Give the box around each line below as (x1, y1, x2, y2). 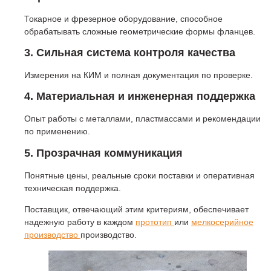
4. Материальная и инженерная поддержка (24, 90, 255, 103)
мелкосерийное (191, 217, 253, 227)
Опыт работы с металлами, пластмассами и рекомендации (24, 114, 261, 124)
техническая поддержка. (24, 183, 121, 193)
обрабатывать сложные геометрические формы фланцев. (24, 26, 255, 36)
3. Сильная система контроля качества (24, 47, 235, 59)
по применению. (24, 126, 90, 137)
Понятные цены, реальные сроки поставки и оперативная (24, 170, 255, 180)
